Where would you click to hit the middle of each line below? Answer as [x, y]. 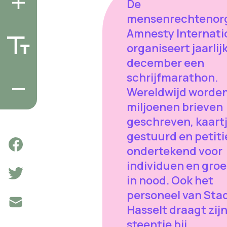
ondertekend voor [174, 151]
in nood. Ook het [170, 181]
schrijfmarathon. [172, 78]
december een [165, 63]
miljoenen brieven [175, 107]
